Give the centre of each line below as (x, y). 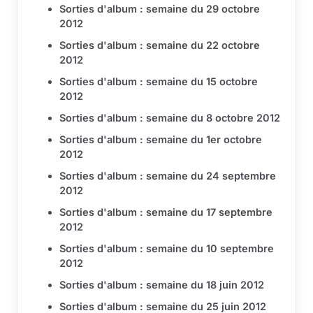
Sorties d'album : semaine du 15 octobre (159, 82)
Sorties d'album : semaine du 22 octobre (160, 45)
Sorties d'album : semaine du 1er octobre (161, 140)
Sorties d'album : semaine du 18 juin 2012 (162, 285)
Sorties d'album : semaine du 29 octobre (160, 9)
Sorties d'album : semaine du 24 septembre (168, 176)
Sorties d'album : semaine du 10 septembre (167, 249)
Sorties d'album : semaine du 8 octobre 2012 (170, 118)
